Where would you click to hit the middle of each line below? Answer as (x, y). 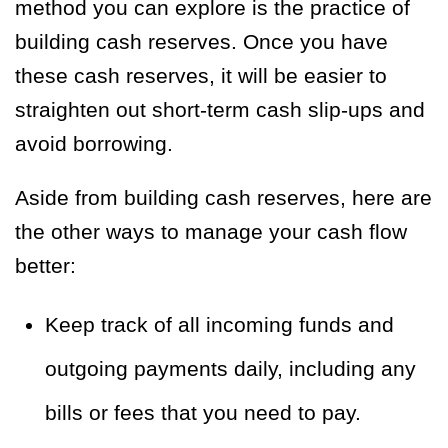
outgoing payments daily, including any (230, 368)
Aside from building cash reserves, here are (223, 197)
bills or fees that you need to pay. (206, 412)
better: (45, 265)
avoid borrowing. (97, 143)
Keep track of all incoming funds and (219, 324)
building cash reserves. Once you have (201, 41)
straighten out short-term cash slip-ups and (220, 109)
